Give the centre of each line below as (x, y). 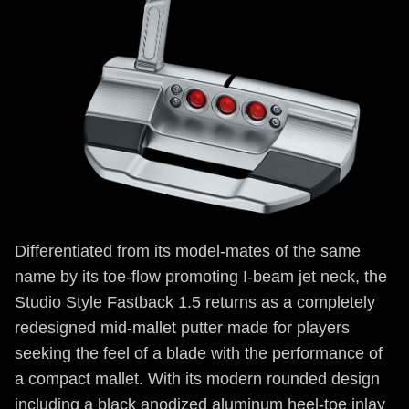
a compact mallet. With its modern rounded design (197, 379)
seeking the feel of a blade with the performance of (199, 353)
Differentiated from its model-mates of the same (188, 251)
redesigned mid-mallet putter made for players (182, 328)
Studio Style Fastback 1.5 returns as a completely (195, 302)
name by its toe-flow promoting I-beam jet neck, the (201, 277)
